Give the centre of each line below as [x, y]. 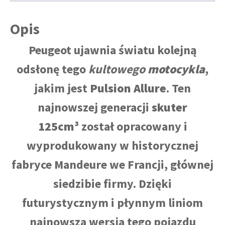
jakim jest [62, 88]
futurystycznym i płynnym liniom [113, 202]
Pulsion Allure [128, 88]
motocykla [176, 69]
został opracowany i [133, 126]
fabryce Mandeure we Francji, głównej [113, 164]
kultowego [118, 69]
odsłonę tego [52, 69]
